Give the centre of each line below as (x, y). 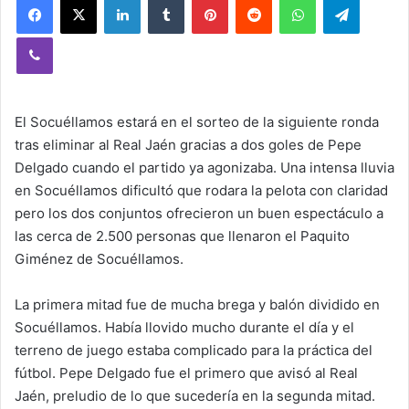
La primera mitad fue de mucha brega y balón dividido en (197, 304)
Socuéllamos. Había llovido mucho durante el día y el (184, 327)
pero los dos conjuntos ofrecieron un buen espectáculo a (199, 213)
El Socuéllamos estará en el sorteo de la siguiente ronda (197, 122)
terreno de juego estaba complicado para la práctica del (194, 350)
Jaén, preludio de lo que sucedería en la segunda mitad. (195, 396)
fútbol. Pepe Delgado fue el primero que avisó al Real (186, 373)
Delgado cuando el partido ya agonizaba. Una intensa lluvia (204, 168)
